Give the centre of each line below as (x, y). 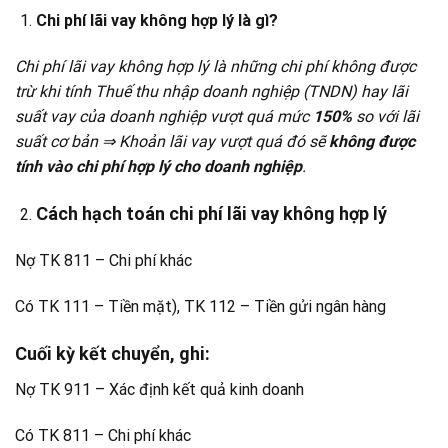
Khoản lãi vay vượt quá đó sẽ (222, 141)
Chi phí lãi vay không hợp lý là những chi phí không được (215, 66)
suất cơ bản (58, 141)
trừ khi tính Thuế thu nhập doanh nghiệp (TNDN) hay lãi (211, 91)
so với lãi (385, 116)
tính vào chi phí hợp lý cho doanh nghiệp (158, 166)
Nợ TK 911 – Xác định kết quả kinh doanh (159, 389)
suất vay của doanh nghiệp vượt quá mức (164, 116)
